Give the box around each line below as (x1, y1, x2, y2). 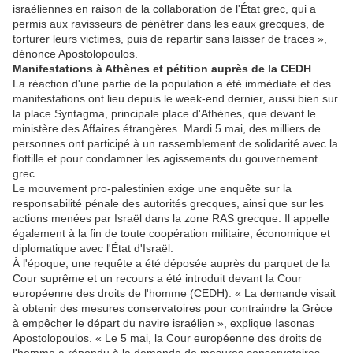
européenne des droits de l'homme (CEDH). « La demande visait (13, 287, 336, 300)
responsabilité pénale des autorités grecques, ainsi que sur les (13, 197, 324, 210)
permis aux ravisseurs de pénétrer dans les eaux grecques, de (13, 17, 325, 31)
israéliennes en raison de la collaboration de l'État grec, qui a (13, 2, 316, 16)
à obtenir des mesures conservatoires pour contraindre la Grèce (13, 302, 333, 315)
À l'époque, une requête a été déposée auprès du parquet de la (13, 257, 330, 270)
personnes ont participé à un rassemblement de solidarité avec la (13, 137, 338, 150)
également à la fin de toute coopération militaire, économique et (13, 227, 330, 240)
